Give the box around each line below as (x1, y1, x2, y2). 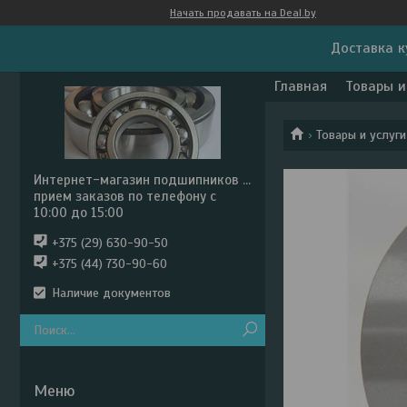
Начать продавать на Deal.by (170, 6, 316, 19)
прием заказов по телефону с (34, 188, 216, 204)
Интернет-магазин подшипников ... (34, 172, 251, 188)
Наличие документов (52, 285, 171, 301)
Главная (274, 77, 327, 95)
